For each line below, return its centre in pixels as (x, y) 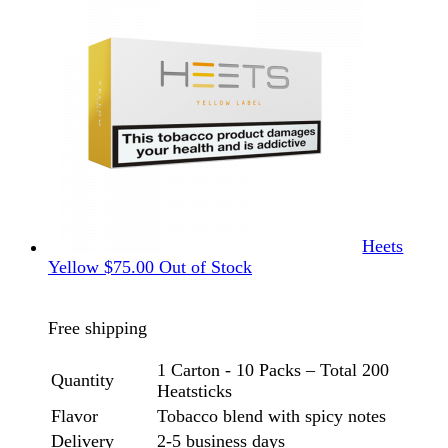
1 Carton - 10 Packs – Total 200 (273, 369)
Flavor (74, 415)
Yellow (73, 267)
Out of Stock (205, 267)
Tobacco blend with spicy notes (271, 415)
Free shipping (97, 327)
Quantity (82, 379)
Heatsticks (194, 390)
